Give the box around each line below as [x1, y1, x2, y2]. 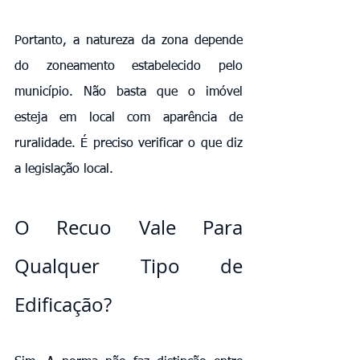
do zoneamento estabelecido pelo [14, 59, 243, 73]
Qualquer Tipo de [14, 252, 243, 279]
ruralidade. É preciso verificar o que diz [14, 137, 243, 150]
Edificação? [14, 291, 112, 317]
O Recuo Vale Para [14, 214, 243, 240]
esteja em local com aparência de [14, 111, 243, 125]
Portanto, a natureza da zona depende [14, 34, 243, 47]
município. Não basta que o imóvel [14, 85, 243, 99]
